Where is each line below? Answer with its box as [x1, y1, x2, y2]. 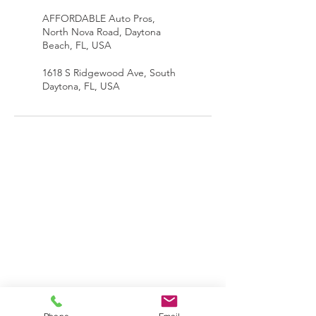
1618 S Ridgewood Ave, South [42, 66, 176, 79]
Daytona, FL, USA [42, 80, 120, 92]
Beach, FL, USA [42, 39, 111, 51]
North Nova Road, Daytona [42, 25, 161, 38]
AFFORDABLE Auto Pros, [42, 12, 155, 25]
